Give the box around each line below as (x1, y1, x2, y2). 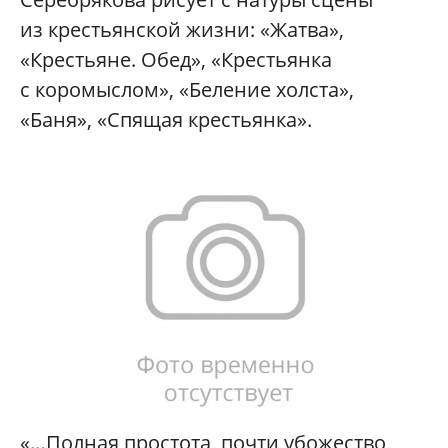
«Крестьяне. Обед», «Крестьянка (20, 45, 332, 73)
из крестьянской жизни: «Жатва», (20, 15, 344, 43)
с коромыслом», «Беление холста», (20, 75, 354, 103)
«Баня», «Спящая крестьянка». (20, 105, 312, 133)
